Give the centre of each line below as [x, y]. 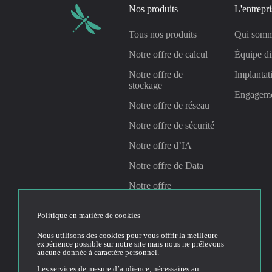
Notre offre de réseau [169, 105]
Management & [158, 196]
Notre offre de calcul [168, 54]
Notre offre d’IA [160, 145]
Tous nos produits [163, 34]
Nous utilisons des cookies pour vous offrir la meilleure [127, 236]
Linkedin [102, 248]
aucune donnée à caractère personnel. [98, 253]
